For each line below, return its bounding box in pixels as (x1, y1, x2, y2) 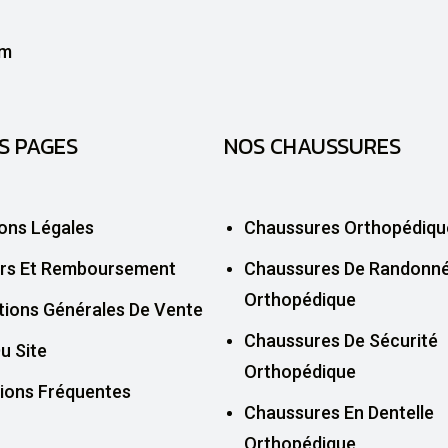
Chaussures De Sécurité (243, 329, 438, 351)
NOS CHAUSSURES (223, 129, 401, 163)
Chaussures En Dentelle (243, 401, 434, 423)
